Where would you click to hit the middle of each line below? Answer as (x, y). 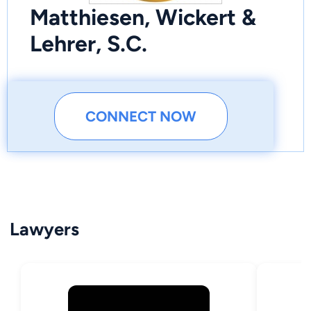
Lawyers (44, 229)
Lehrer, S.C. (89, 44)
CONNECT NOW (141, 117)
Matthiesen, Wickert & (143, 17)
